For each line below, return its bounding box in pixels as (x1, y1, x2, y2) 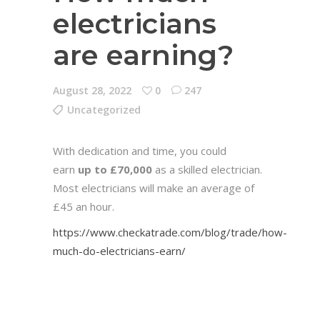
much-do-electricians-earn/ (53, 244, 186, 258)
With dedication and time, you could (53, 144, 226, 158)
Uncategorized (67, 103, 141, 116)
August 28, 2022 (53, 84, 131, 97)
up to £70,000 (78, 162, 152, 176)
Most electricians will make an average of (53, 181, 254, 195)
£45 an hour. (53, 199, 114, 214)
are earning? (53, 38, 234, 72)
